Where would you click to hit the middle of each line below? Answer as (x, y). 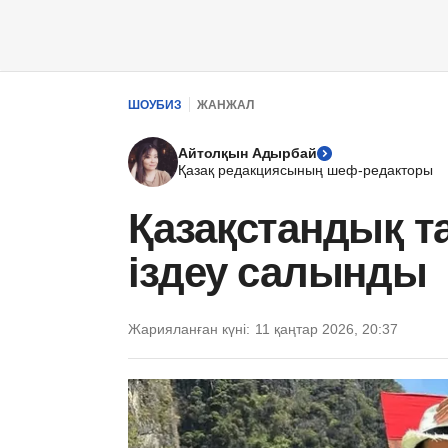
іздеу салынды (277, 272)
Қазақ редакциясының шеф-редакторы (305, 170)
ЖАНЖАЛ (225, 104)
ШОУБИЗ (155, 104)
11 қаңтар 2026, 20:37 (326, 329)
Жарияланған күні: (189, 329)
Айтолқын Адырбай (247, 153)
